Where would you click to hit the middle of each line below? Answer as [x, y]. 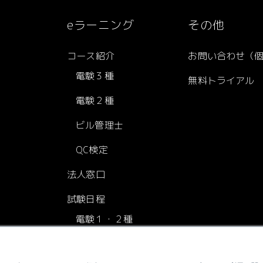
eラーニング [101, 25]
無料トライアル [221, 80]
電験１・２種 [104, 219]
